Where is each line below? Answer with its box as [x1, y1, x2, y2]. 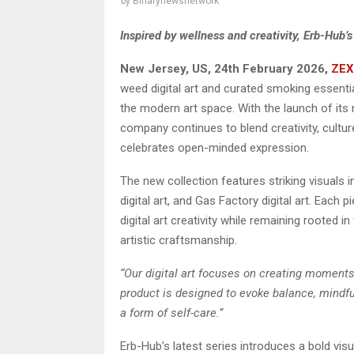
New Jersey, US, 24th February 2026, [120, 61, 331, 76]
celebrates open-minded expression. [120, 140, 309, 155]
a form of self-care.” [120, 305, 223, 320]
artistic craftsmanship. [120, 232, 237, 247]
